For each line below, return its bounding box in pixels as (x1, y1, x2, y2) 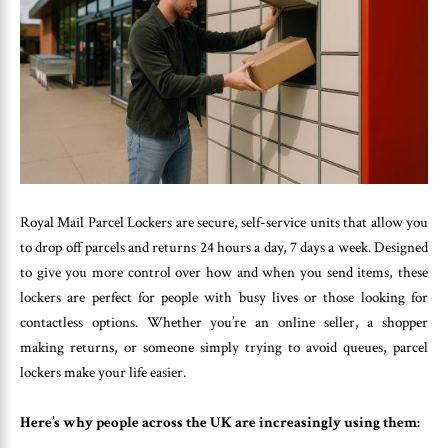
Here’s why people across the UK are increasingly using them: (20, 413, 420, 433)
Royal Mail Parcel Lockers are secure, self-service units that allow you (20, 212, 428, 232)
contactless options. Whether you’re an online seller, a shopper (20, 312, 428, 332)
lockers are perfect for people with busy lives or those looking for (20, 287, 428, 307)
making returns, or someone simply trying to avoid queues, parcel (20, 337, 428, 357)
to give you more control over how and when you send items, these (20, 262, 428, 282)
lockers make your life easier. (20, 362, 186, 382)
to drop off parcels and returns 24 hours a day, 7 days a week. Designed (20, 237, 428, 257)
